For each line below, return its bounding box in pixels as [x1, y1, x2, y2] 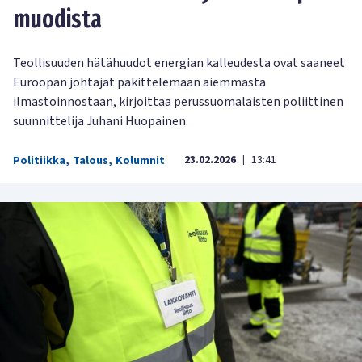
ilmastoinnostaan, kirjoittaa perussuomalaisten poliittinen [13, 93, 343, 112]
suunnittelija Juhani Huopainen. [13, 112, 188, 131]
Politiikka [13, 153, 65, 170]
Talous [73, 153, 108, 170]
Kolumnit [116, 153, 165, 170]
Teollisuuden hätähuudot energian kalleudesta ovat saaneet [13, 54, 345, 73]
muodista [13, 5, 102, 35]
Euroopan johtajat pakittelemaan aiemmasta [13, 74, 266, 92]
